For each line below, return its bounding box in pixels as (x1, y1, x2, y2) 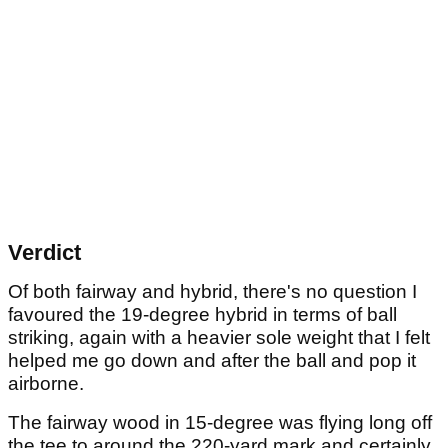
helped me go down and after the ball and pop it (8, 350, 416, 372)
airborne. (8, 373, 84, 395)
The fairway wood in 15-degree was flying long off (8, 412, 432, 434)
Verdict (8, 240, 81, 266)
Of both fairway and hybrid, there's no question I (8, 281, 417, 303)
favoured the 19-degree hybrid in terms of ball (8, 304, 397, 326)
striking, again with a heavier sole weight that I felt (8, 327, 430, 349)
